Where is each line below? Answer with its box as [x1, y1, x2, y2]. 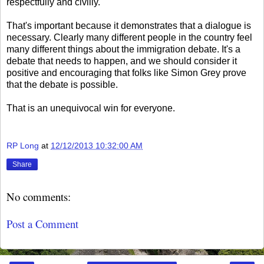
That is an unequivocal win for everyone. [6, 103, 175, 114]
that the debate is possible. [6, 80, 118, 90]
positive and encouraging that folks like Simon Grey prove [6, 68, 246, 78]
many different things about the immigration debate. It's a [6, 44, 240, 55]
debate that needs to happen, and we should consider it [6, 56, 237, 67]
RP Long [6, 141, 39, 151]
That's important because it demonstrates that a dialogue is [6, 21, 251, 31]
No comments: [6, 189, 71, 204]
